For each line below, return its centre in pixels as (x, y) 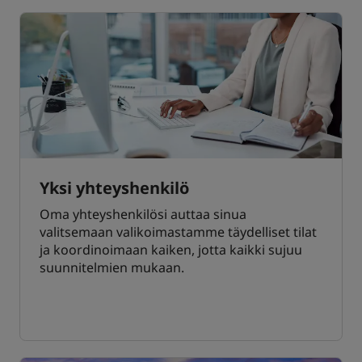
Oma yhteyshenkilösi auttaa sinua (143, 215)
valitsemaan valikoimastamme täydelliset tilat (178, 232)
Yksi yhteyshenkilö (114, 188)
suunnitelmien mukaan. (112, 268)
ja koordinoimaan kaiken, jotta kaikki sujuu (171, 250)
